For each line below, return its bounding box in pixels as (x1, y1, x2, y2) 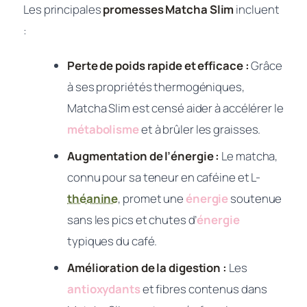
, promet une (118, 190, 186, 206)
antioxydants (67, 280, 140, 297)
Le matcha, (219, 147, 278, 164)
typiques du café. (67, 232, 158, 249)
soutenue (228, 190, 282, 206)
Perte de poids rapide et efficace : (67, 57, 249, 73)
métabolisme (67, 121, 139, 137)
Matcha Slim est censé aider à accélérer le (67, 99, 284, 116)
